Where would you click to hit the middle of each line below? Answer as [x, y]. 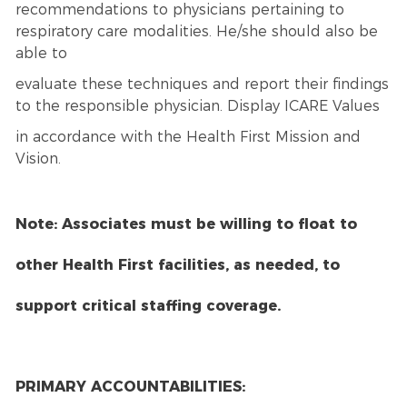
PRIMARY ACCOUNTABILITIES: [130, 386]
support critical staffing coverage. [148, 305]
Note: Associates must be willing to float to [186, 223]
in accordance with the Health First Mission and [188, 136]
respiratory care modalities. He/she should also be [196, 31]
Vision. [38, 158]
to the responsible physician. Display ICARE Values [199, 105]
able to [43, 53]
